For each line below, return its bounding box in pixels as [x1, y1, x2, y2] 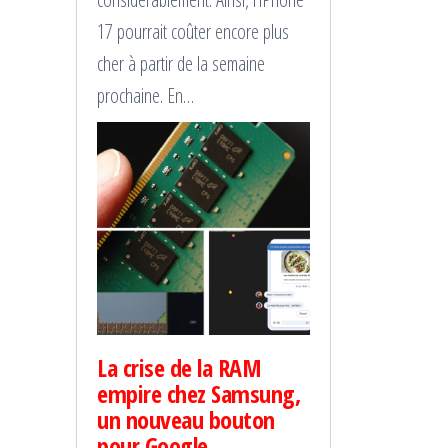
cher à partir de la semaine [97, 49, 265, 77]
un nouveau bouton [97, 402, 275, 436]
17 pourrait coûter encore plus [97, 17, 289, 45]
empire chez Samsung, [97, 376, 301, 410]
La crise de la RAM [97, 350, 262, 384]
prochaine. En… [97, 81, 194, 109]
